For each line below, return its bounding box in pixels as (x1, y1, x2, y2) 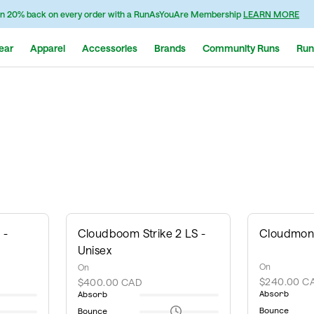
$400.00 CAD (77, 276, 142, 288)
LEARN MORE (243, 9, 299, 19)
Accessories (82, 41, 137, 54)
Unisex (77, 243, 111, 257)
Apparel (30, 41, 65, 54)
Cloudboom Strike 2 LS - (77, 226, 206, 240)
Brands (154, 41, 186, 54)
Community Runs (203, 41, 280, 54)
